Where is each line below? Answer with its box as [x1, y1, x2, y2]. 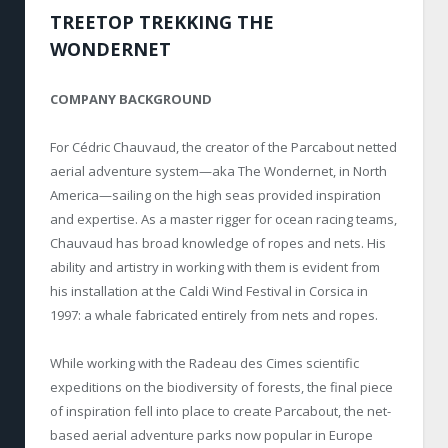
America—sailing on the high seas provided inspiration [50, 185, 381, 204]
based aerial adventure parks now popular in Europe [50, 425, 373, 444]
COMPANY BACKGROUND [50, 89, 212, 108]
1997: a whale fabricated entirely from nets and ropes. [50, 305, 378, 324]
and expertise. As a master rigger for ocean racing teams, [50, 209, 397, 228]
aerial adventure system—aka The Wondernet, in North [50, 161, 387, 180]
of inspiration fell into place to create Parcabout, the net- [50, 401, 391, 420]
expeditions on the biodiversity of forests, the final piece [50, 377, 393, 396]
